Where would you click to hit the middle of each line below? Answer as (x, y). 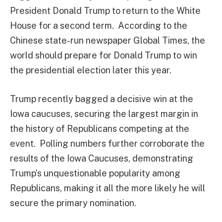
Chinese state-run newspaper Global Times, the (108, 40)
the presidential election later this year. (91, 70)
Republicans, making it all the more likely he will (108, 188)
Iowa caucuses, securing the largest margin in (104, 113)
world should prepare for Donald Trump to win (104, 55)
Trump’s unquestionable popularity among (95, 173)
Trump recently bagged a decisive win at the (102, 99)
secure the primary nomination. (73, 203)
